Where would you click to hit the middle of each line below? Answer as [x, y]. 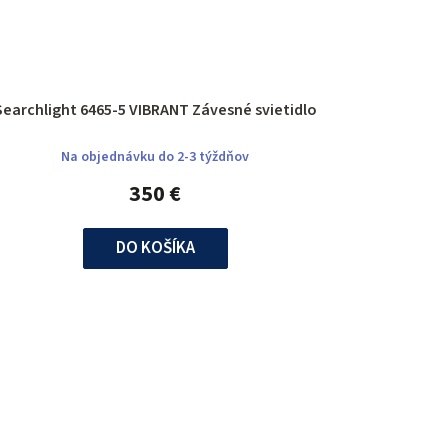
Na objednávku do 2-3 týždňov [155, 157]
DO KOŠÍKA [155, 248]
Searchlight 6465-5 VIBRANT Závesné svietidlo [254, 110]
